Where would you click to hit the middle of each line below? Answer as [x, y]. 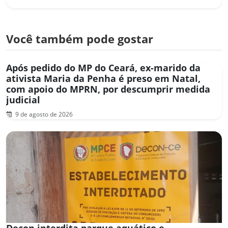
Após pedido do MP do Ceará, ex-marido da [103, 67]
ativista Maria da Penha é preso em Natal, [103, 78]
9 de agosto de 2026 [43, 114]
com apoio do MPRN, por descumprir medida [108, 89]
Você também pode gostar [80, 39]
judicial [23, 99]
